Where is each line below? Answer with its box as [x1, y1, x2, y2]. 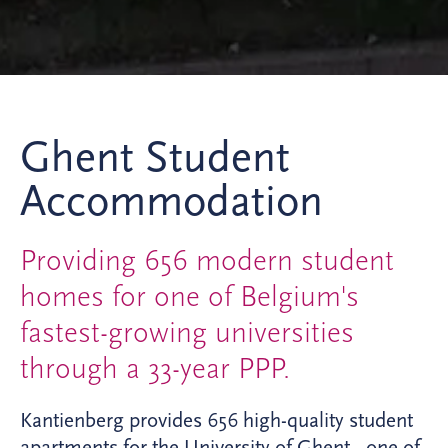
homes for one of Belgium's [20, 278, 359, 314]
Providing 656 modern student [20, 242, 394, 278]
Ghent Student [20, 130, 290, 182]
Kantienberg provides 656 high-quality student [20, 407, 413, 432]
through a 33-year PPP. [20, 350, 290, 386]
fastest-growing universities [20, 314, 354, 350]
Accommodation [20, 174, 323, 226]
